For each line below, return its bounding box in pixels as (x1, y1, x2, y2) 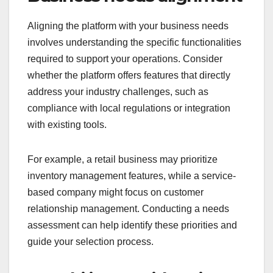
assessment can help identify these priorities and (27, 220, 237, 231)
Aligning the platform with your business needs (27, 21, 229, 32)
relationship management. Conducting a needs (27, 204, 229, 214)
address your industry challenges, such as (27, 87, 208, 97)
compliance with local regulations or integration (27, 103, 230, 114)
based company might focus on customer (27, 187, 204, 198)
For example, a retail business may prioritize (27, 154, 218, 165)
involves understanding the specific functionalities (27, 37, 241, 48)
